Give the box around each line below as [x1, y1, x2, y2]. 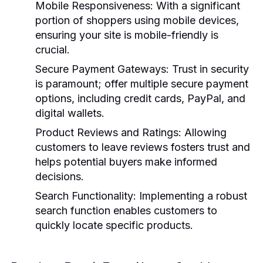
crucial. [35, 43, 70, 56]
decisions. [35, 170, 84, 183]
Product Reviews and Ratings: [35, 126, 181, 139]
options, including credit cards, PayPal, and [35, 92, 245, 104]
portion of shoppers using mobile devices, [35, 14, 239, 26]
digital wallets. [35, 106, 104, 119]
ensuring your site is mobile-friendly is [35, 28, 218, 41]
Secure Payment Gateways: [35, 62, 169, 75]
